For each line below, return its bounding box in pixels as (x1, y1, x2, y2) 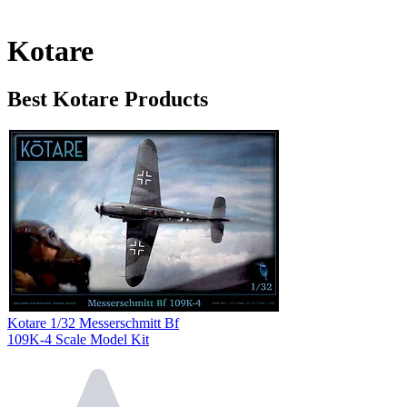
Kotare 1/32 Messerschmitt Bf (7, 315, 179, 332)
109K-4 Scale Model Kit (7, 332, 149, 348)
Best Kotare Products (7, 87, 208, 112)
